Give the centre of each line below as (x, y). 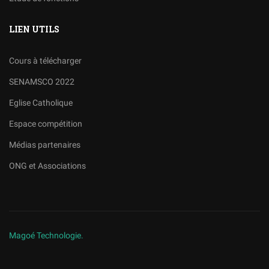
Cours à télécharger (45, 61)
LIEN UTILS (34, 29)
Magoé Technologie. (46, 236)
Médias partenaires (45, 145)
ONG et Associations (47, 166)
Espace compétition (46, 124)
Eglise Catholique (41, 103)
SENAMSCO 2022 (42, 82)
